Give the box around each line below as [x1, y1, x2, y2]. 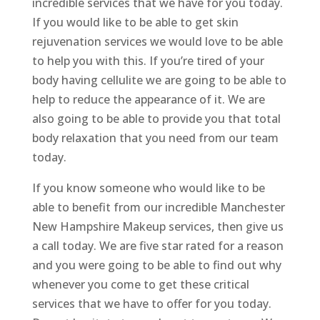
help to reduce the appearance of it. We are [31, 91, 265, 108]
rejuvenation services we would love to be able [31, 34, 283, 50]
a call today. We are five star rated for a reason [31, 238, 284, 254]
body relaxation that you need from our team [31, 130, 279, 146]
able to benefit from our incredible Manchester [31, 199, 285, 216]
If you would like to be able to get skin [31, 14, 239, 31]
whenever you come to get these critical [31, 276, 249, 293]
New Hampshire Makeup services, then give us [31, 219, 284, 235]
